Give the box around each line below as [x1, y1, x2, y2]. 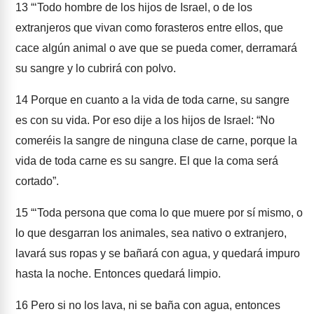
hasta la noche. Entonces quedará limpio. [15, 268, 221, 280]
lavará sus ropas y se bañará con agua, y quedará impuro [15, 247, 300, 259]
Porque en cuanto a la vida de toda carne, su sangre [28, 94, 289, 106]
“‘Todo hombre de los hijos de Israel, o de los [28, 1, 252, 13]
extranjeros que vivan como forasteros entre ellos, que [15, 22, 283, 34]
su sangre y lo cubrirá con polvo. [15, 62, 176, 74]
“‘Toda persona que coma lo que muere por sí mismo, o [28, 207, 303, 219]
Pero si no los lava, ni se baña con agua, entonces [28, 299, 280, 311]
